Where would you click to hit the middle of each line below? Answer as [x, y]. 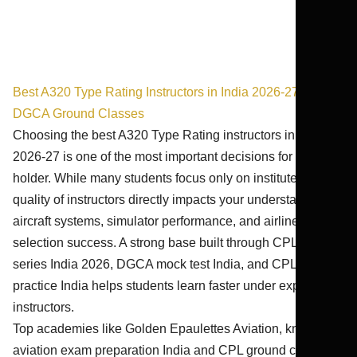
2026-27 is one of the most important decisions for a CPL [172, 157]
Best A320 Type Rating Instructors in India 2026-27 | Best [173, 92]
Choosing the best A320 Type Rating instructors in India [169, 135]
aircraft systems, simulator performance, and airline [156, 221]
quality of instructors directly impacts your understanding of [177, 200]
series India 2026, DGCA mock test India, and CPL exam [172, 264]
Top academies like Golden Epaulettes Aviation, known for [177, 329]
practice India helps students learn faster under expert [163, 286]
